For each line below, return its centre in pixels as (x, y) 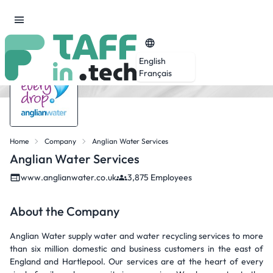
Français (155, 73)
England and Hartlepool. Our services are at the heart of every (136, 261)
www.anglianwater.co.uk (69, 177)
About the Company (65, 211)
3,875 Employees (160, 177)
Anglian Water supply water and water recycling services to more (136, 236)
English (152, 61)
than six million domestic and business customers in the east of (136, 249)
